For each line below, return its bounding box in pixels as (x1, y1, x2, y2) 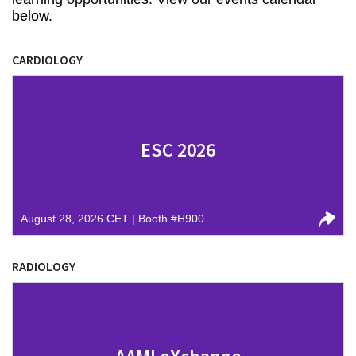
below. (12, 8, 52, 24)
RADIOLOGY (12, 258, 75, 274)
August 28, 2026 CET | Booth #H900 (21, 212, 204, 225)
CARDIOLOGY (12, 52, 83, 68)
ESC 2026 (141, 137, 215, 162)
